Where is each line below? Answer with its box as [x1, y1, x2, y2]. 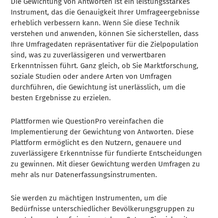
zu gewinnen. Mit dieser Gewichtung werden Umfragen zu [11, 159, 200, 168]
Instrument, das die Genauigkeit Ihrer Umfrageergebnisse [11, 7, 200, 17]
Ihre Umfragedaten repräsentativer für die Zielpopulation [11, 39, 199, 49]
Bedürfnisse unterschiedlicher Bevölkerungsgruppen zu [11, 204, 195, 213]
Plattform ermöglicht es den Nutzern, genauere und [11, 138, 182, 147]
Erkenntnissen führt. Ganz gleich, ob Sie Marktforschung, [11, 61, 199, 70]
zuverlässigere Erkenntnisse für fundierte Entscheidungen [11, 148, 202, 158]
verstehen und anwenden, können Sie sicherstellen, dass [11, 29, 199, 38]
